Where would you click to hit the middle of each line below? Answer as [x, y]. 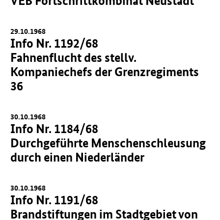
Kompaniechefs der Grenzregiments [105, 72]
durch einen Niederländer [78, 157]
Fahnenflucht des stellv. [74, 57]
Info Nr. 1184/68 [55, 129]
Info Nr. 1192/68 [55, 43]
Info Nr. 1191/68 [55, 200]
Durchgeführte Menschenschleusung [108, 143]
